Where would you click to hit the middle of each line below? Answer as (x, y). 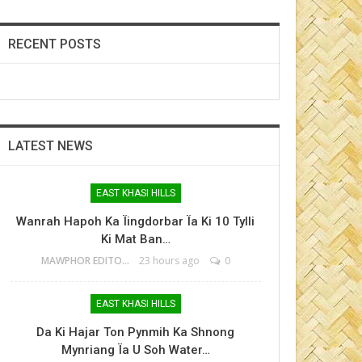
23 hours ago (169, 261)
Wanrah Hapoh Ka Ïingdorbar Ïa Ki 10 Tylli (136, 221)
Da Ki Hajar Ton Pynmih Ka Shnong (136, 332)
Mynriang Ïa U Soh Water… (135, 350)
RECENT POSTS (54, 44)
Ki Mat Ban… (135, 239)
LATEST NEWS (50, 146)
